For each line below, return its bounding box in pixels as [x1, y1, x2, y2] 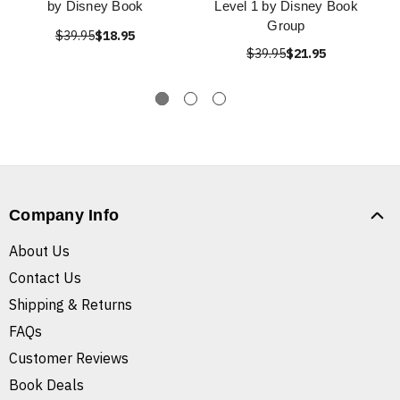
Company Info [9, 206, 119, 225]
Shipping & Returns [9, 296, 132, 314]
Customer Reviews [9, 349, 129, 368]
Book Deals [9, 376, 84, 395]
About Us [9, 242, 70, 261]
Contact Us [9, 269, 81, 287]
